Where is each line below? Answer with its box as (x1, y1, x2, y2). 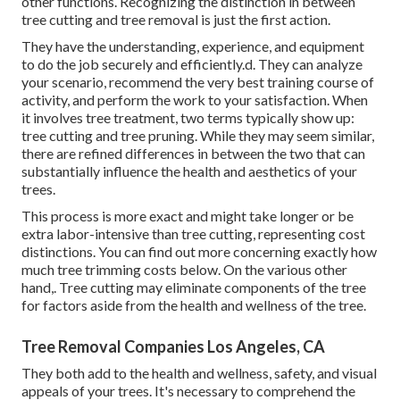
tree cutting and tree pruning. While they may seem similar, (21, 127, 374, 145)
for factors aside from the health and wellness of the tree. (21, 296, 366, 314)
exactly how (304, 243, 377, 261)
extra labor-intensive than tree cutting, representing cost (21, 225, 365, 243)
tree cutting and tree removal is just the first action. (21, 11, 330, 29)
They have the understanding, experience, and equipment (21, 37, 364, 55)
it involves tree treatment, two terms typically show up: (21, 109, 354, 127)
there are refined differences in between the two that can (21, 145, 365, 162)
